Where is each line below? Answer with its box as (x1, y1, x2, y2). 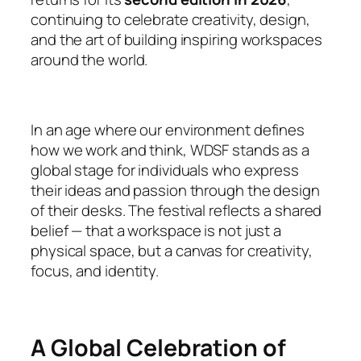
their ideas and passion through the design (31, 179, 320, 201)
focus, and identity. (31, 259, 159, 281)
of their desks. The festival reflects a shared (31, 199, 322, 221)
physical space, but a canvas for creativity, (31, 239, 313, 261)
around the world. (31, 48, 148, 70)
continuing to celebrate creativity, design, (31, 8, 310, 30)
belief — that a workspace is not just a (31, 219, 282, 241)
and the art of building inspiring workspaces (31, 28, 322, 50)
